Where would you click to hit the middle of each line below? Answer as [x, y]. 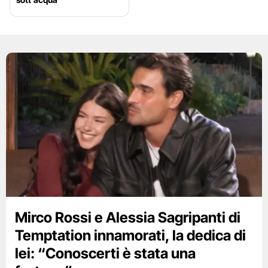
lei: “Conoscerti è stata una [105, 254]
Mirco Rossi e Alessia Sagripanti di [128, 218]
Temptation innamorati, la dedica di [130, 236]
